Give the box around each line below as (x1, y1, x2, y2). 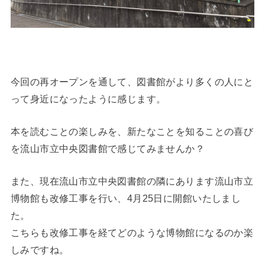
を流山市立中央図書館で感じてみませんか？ (10, 143, 205, 154)
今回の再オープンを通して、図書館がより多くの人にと (10, 76, 254, 87)
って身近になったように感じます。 (10, 93, 166, 104)
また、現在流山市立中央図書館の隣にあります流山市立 (10, 176, 254, 187)
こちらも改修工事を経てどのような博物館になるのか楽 (10, 227, 254, 238)
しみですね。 (10, 244, 69, 256)
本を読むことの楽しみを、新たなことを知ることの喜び (10, 125, 254, 137)
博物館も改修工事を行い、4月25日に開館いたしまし (10, 193, 241, 204)
